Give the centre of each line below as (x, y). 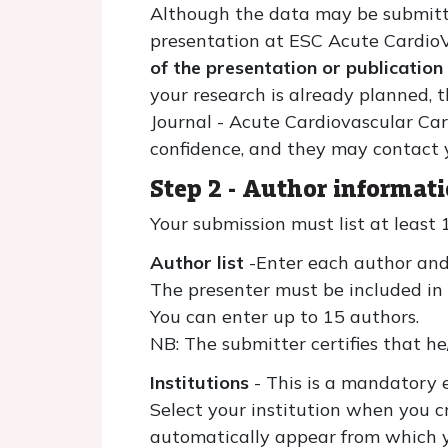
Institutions (199, 382)
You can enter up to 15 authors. (284, 316)
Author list (199, 262)
